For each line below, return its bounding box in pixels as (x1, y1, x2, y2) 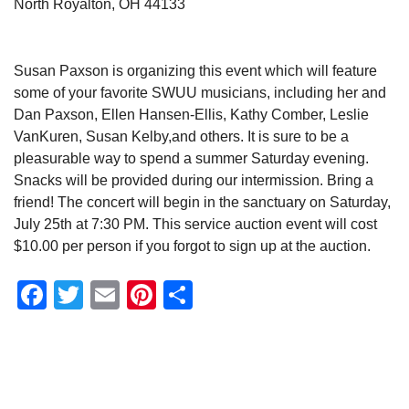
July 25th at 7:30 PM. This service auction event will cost (14, 215, 377, 232)
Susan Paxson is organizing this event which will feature (14, 62, 377, 79)
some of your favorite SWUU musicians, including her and (14, 84, 386, 100)
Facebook (47, 278, 176, 311)
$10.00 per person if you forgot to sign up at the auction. (14, 237, 371, 254)
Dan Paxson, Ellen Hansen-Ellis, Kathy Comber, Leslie (14, 106, 369, 122)
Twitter (83, 278, 170, 311)
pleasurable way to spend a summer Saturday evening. (14, 150, 369, 166)
